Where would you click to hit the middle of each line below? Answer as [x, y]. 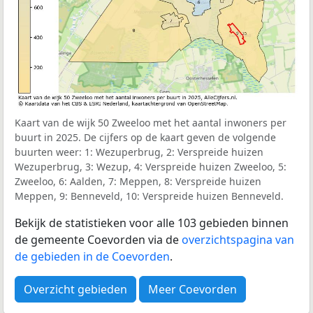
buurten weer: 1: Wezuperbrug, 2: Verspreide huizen [139, 152]
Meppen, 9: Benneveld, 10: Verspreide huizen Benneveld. [149, 196]
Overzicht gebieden [75, 289]
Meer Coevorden [192, 289]
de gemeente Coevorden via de [98, 239]
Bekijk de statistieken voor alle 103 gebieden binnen [152, 223]
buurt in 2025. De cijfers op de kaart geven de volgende [145, 137]
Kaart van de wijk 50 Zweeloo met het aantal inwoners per [151, 122]
